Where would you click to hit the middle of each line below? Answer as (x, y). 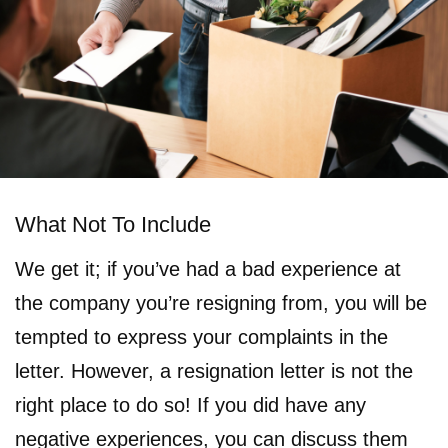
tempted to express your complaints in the (201, 337)
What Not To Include (113, 224)
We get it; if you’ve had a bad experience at (208, 269)
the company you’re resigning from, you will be (221, 303)
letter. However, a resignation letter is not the (214, 371)
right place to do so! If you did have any (190, 405)
